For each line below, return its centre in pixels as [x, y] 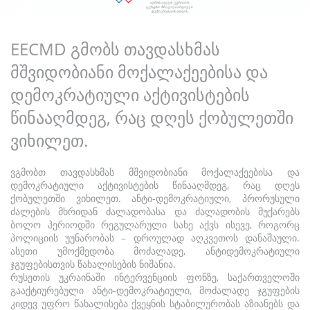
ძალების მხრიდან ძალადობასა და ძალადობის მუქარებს [155, 211]
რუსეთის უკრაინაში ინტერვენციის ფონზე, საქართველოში [155, 277]
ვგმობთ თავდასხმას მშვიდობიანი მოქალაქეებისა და [155, 172]
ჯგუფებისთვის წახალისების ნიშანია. [93, 264]
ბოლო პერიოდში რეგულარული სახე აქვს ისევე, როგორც [155, 225]
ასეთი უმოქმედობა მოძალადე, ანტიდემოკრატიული [155, 251]
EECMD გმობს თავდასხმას [115, 49]
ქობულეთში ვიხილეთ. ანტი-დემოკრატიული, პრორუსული [155, 198]
